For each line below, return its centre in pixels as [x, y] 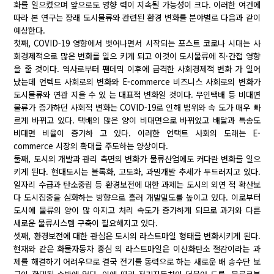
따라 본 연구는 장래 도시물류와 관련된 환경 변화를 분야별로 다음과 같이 [137, 17]
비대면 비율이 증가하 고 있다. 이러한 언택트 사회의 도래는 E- [137, 133]
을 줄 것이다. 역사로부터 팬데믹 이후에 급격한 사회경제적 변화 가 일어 [137, 68]
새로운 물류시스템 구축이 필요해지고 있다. [86, 223]
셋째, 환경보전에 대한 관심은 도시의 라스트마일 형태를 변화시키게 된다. [137, 235]
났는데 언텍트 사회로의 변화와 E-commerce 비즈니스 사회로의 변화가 [137, 81]
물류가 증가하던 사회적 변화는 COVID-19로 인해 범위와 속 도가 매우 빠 [137, 107]
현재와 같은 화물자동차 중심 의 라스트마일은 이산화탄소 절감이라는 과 [137, 248]
